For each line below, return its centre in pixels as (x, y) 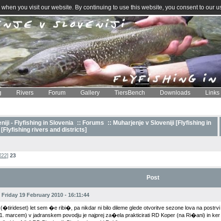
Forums (93, 123)
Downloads (175, 93)
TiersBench (130, 93)
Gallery (90, 93)
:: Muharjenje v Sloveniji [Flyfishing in (158, 123)
